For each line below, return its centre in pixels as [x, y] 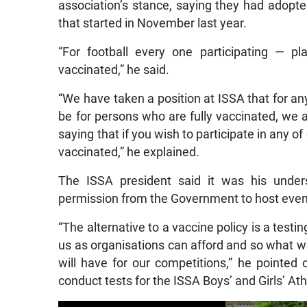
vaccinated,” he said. [114, 70]
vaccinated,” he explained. [129, 152]
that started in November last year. [153, 24]
